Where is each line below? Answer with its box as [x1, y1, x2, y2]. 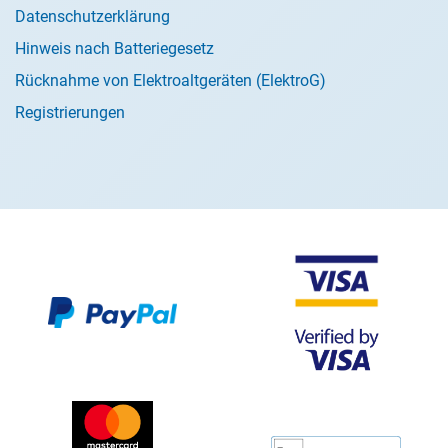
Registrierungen [15, 103, 125, 122]
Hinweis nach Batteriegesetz [15, 39, 214, 58]
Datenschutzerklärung [15, 7, 170, 26]
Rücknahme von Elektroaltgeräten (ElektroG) [15, 71, 326, 90]
